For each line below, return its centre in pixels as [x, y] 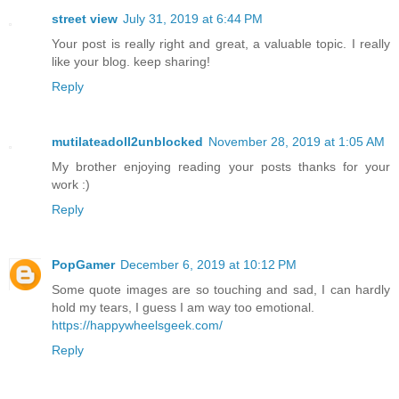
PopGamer [83, 265]
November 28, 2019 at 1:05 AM [297, 142]
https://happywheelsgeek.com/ [137, 326]
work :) [71, 185]
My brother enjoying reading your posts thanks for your [221, 167]
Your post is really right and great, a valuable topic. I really [221, 44]
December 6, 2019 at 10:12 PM [208, 265]
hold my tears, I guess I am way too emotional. [183, 308]
